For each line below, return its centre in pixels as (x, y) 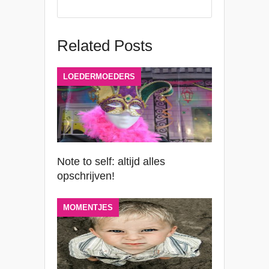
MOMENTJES (88, 207)
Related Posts (105, 45)
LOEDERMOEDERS (99, 76)
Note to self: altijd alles (111, 161)
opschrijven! (86, 176)
